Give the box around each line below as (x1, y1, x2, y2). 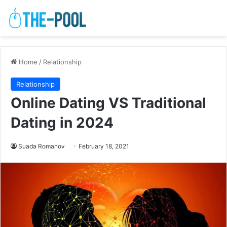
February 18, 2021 (79, 142, 129, 150)
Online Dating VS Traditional (11, 94, 206, 112)
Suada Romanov (18, 142, 65, 150)
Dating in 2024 (11, 114, 113, 132)
